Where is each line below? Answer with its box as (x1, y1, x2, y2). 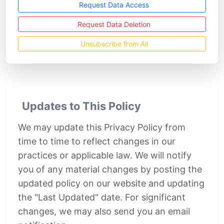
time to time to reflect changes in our (18, 136, 175, 146)
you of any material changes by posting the (18, 164, 202, 174)
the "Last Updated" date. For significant (18, 192, 185, 202)
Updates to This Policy (22, 99, 141, 112)
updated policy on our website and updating (18, 178, 204, 188)
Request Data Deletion (77, 20, 150, 28)
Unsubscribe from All (80, 39, 148, 48)
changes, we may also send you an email (18, 206, 190, 216)
